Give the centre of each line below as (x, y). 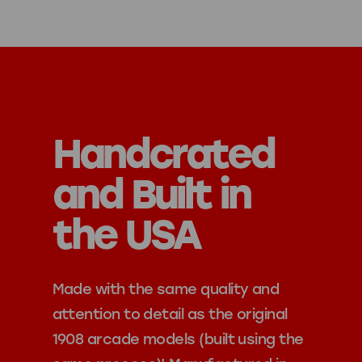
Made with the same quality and (166, 289)
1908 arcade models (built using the (178, 339)
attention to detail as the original (170, 314)
